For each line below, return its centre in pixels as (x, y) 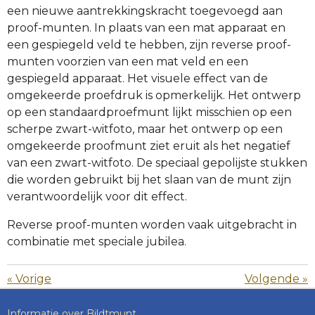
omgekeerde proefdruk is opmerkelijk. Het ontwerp (154, 95)
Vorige (33, 278)
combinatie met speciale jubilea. (97, 241)
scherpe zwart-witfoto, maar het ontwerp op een (145, 129)
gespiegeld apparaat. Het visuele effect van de (137, 78)
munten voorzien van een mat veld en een (128, 61)
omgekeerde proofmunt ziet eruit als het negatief (149, 146)
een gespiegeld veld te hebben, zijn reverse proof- (149, 44)
